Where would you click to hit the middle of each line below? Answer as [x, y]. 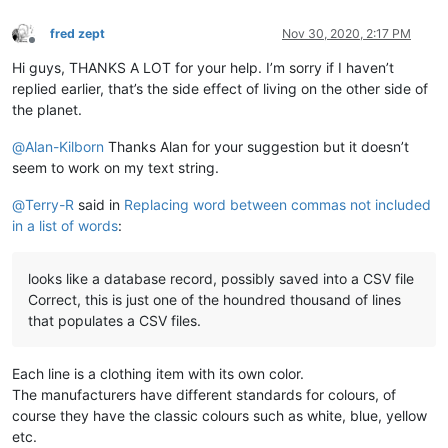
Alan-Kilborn [64, 146]
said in [99, 204]
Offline [49, 48]
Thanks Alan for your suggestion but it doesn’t [256, 146]
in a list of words [65, 225]
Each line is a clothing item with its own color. [158, 373]
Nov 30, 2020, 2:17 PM [346, 33]
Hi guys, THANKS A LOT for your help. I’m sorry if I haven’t [203, 67]
